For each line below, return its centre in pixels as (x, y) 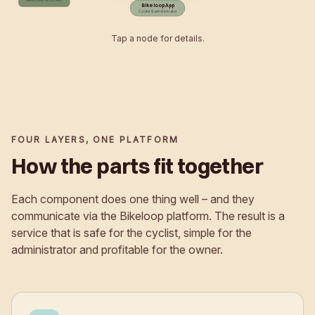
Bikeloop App (157, 5)
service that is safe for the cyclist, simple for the (131, 232)
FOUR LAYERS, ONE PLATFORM (95, 139)
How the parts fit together (137, 166)
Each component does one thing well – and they (133, 199)
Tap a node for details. (157, 38)
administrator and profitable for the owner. (117, 249)
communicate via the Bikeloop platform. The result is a (148, 216)
